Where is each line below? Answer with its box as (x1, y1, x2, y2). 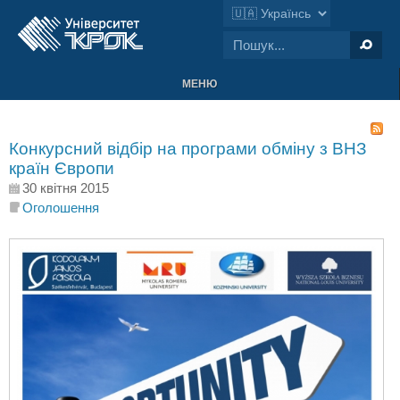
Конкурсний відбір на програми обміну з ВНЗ (9, 139, 366, 158)
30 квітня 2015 (22, 180, 109, 196)
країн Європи (9, 159, 114, 178)
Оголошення (22, 200, 99, 215)
